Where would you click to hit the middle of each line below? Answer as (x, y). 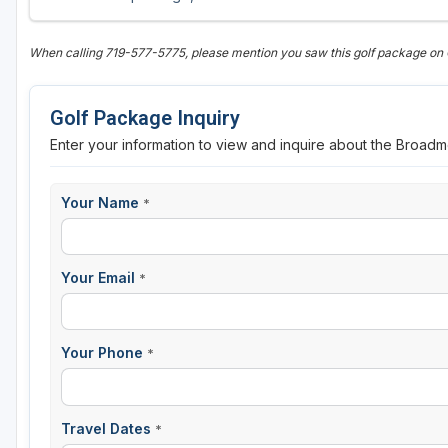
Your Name (102, 203)
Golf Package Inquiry (145, 118)
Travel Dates (108, 428)
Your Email (100, 278)
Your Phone (104, 353)
